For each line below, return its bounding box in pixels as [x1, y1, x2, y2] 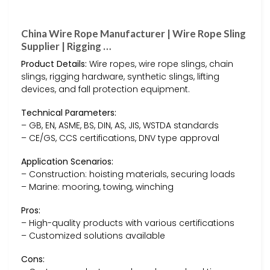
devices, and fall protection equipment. [21, 83, 190, 95]
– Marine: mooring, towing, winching [21, 180, 174, 193]
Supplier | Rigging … [21, 40, 111, 53]
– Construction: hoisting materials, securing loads [21, 168, 235, 180]
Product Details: [21, 57, 87, 70]
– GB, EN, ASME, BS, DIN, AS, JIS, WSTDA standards [21, 119, 219, 131]
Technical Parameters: [21, 106, 116, 119]
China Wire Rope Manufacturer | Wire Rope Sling [21, 27, 246, 40]
